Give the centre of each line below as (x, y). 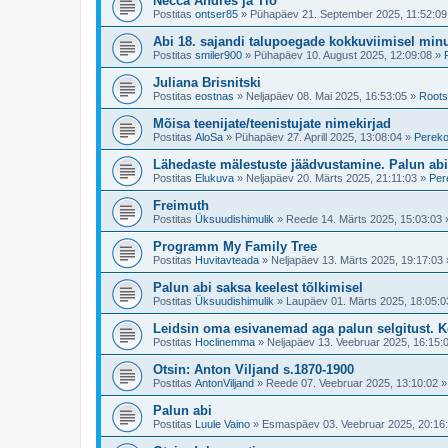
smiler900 (218, 55)
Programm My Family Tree (235, 246)
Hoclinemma (225, 342)
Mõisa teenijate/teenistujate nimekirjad (272, 123)
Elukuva (214, 178)
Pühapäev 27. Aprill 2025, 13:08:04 (318, 137)
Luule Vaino (222, 424)
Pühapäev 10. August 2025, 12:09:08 (343, 55)
